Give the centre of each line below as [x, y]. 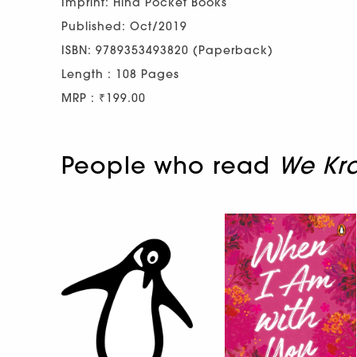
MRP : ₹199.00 [104, 98]
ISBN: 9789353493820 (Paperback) [167, 50]
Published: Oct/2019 [124, 26]
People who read [170, 165]
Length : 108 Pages [120, 74]
